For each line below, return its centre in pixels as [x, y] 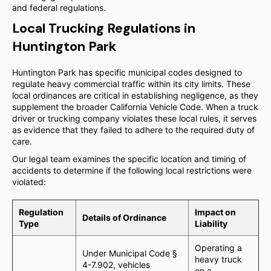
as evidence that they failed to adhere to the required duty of [133, 130]
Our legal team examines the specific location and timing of [129, 159]
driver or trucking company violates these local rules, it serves [134, 118]
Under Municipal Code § [130, 253]
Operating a [218, 248]
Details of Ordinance [124, 217]
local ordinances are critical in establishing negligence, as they [135, 95]
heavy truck [218, 259]
